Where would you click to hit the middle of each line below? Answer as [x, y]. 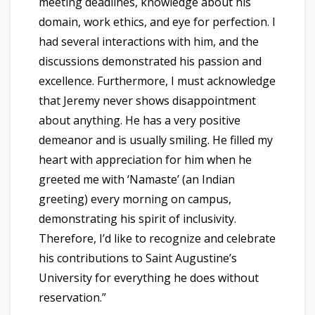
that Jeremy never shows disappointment [147, 100]
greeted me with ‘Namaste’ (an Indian [137, 179]
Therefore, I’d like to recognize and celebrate [157, 238]
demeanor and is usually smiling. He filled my [156, 140]
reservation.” [72, 297]
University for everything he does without [149, 277]
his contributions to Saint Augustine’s [138, 258]
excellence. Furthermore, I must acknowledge [157, 81]
